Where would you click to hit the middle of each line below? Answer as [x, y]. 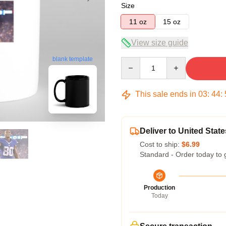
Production [159, 188]
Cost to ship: [161, 144]
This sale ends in [166, 94]
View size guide [160, 43]
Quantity [134, 62]
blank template [73, 59]
